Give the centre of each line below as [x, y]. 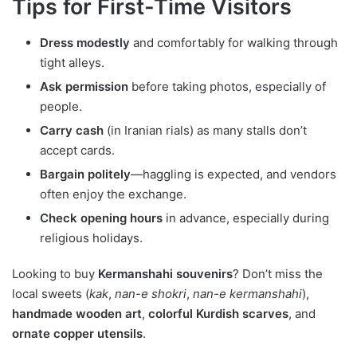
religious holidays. [91, 237]
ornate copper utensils [77, 333]
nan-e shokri [151, 293]
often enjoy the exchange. [113, 194]
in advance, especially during [246, 218]
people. [61, 106]
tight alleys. [72, 62]
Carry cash [72, 130]
